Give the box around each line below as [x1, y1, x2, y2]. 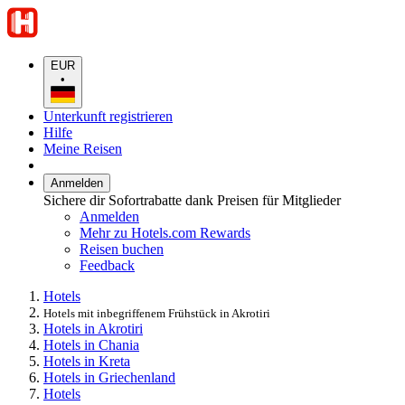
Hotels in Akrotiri [43, 320, 143, 336]
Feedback [80, 257, 135, 273]
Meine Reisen [43, 140, 122, 156]
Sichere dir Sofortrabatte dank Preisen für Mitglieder [43, 192, 341, 208]
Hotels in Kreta [43, 353, 130, 369]
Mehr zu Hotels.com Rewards [80, 224, 250, 240]
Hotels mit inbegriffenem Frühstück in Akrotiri [43, 306, 270, 320]
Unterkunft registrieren [43, 108, 173, 124]
